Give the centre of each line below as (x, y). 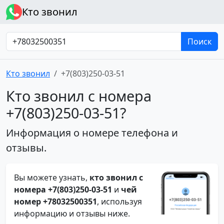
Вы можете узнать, (52, 177)
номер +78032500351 (55, 201)
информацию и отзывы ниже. (72, 213)
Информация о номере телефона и (92, 133)
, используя (119, 201)
